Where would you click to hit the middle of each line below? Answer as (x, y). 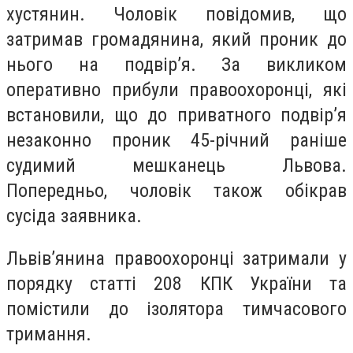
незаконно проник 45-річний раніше (176, 141)
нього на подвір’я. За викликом (176, 65)
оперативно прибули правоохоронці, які (176, 90)
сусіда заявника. (74, 216)
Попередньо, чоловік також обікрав (176, 191)
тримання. (49, 334)
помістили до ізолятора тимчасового (176, 309)
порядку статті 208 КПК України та (176, 284)
